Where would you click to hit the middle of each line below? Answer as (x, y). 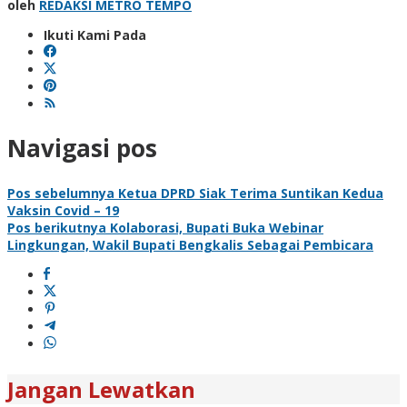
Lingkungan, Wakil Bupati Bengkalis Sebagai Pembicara (190, 244)
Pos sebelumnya (61, 193)
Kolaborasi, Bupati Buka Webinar (215, 227)
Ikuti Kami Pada (95, 35)
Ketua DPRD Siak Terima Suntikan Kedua (249, 193)
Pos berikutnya (57, 227)
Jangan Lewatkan (101, 389)
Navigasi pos (82, 149)
